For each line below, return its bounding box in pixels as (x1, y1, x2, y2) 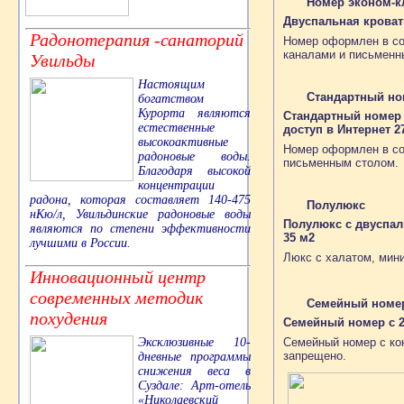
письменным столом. (283, 155, 399, 170)
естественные (138, 121, 215, 135)
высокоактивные (138, 135, 228, 150)
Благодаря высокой (138, 164, 251, 179)
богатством (138, 92, 204, 106)
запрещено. (283, 348, 346, 363)
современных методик (30, 288, 203, 308)
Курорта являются (138, 106, 251, 121)
